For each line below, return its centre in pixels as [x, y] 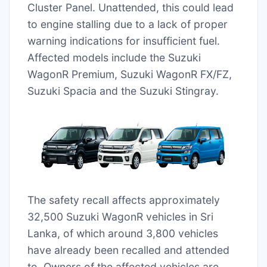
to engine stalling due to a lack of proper [128, 24]
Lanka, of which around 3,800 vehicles [123, 233]
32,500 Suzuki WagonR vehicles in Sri [120, 216]
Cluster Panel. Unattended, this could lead [131, 7]
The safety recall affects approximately [124, 200]
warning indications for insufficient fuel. [124, 41]
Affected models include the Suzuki [114, 58]
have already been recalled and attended [128, 250]
